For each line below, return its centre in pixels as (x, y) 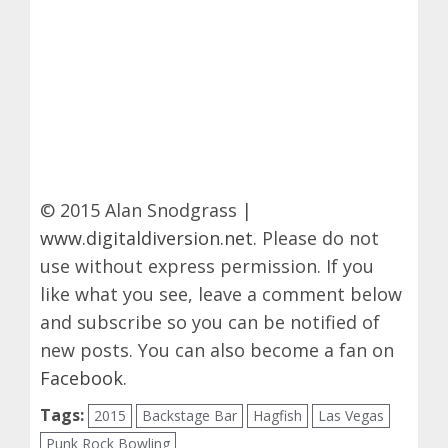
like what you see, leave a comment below (221, 293)
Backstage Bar (189, 415)
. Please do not (316, 237)
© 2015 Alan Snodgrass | (146, 209)
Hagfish (277, 415)
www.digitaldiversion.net (146, 237)
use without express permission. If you (207, 265)
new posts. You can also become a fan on (217, 349)
